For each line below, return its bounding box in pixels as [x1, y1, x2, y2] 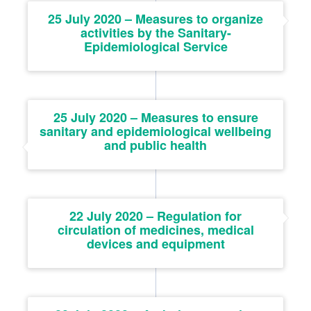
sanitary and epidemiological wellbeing [40, 121, 271, 140]
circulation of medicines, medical [57, 220, 254, 239]
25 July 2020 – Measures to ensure [53, 108, 258, 126]
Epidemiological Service [83, 37, 228, 56]
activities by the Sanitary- [80, 23, 231, 42]
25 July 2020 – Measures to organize [48, 9, 263, 28]
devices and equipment [86, 234, 225, 253]
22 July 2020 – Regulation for [69, 206, 242, 225]
